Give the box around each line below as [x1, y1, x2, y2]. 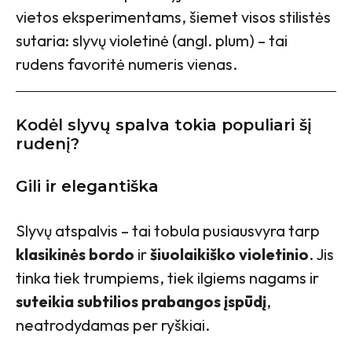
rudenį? [16, 134, 79, 154]
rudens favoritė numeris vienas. [16, 54, 237, 75]
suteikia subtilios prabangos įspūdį [16, 291, 266, 312]
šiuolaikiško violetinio [150, 244, 309, 265]
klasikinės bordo [16, 244, 134, 265]
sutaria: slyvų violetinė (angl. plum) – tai [16, 31, 288, 51]
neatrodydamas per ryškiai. [16, 315, 210, 335]
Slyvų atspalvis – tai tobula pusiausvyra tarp [16, 221, 320, 241]
